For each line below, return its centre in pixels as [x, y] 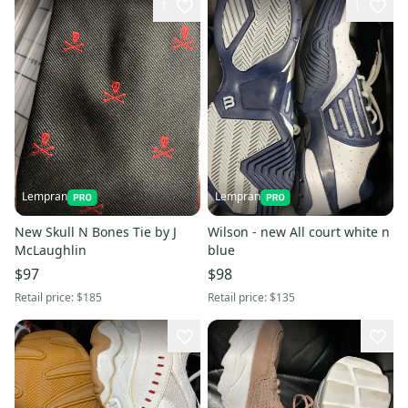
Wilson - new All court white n [299, 232]
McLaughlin [51, 250]
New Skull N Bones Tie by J [30, 232]
